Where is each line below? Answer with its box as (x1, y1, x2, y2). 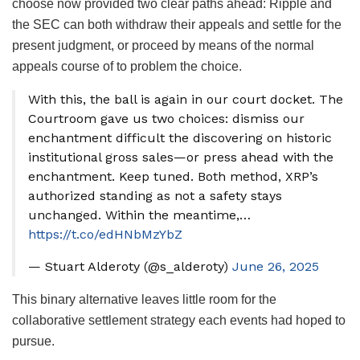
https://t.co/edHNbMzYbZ (28, 227, 182, 243)
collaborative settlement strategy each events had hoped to (12, 313, 346, 328)
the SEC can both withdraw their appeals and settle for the (12, 18, 342, 32)
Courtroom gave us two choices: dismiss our (28, 111, 305, 127)
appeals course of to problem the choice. (12, 59, 242, 74)
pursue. (12, 334, 55, 349)
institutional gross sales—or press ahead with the (28, 149, 333, 166)
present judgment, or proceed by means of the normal (12, 39, 314, 53)
